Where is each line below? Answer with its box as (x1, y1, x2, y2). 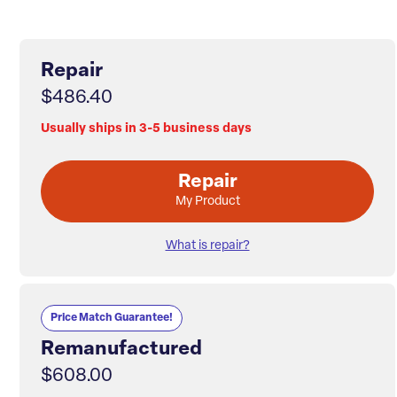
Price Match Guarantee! (51, 313, 173, 324)
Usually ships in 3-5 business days (41, 122, 252, 136)
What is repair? (165, 239, 250, 253)
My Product (175, 195, 240, 209)
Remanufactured (41, 340, 202, 360)
